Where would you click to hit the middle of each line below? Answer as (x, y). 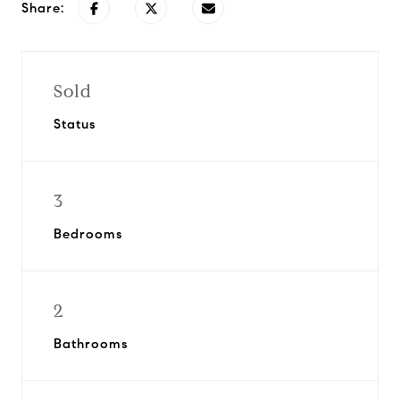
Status (75, 124)
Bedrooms (88, 234)
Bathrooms (91, 344)
